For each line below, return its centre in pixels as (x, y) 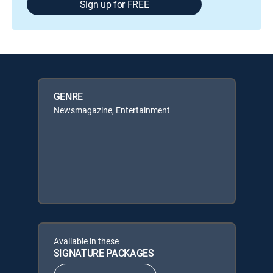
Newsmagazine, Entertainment (112, 110)
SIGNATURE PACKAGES (104, 253)
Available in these (86, 241)
